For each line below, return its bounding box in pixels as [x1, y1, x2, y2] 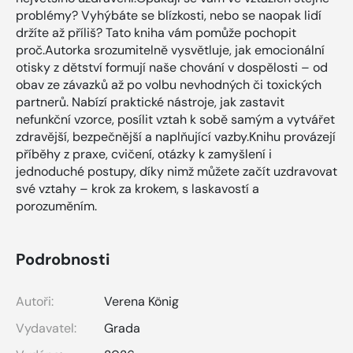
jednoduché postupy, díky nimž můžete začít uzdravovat [16, 162, 337, 180]
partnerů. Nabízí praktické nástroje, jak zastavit [16, 93, 284, 110]
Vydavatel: [16, 319, 76, 336]
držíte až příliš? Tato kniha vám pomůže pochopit [16, 24, 296, 41]
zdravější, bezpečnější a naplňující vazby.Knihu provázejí [16, 128, 336, 145]
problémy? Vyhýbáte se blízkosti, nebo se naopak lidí [16, 6, 321, 24]
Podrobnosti [16, 248, 110, 269]
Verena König [104, 292, 179, 310]
